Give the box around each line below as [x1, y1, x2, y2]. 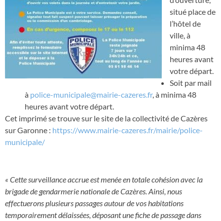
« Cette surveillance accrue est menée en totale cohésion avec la [5, 175, 203, 184]
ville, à [170, 30, 190, 40]
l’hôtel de [170, 18, 201, 28]
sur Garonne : [5, 125, 52, 135]
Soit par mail [170, 77, 212, 87]
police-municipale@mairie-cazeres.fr [30, 89, 152, 99]
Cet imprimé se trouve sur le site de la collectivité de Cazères [5, 113, 208, 123]
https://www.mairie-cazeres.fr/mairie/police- [52, 125, 203, 135]
